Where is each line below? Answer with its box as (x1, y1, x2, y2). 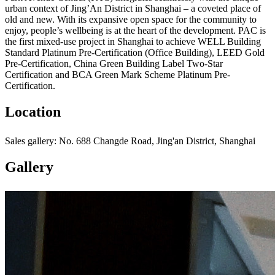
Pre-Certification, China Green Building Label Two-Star (5, 58, 223, 69)
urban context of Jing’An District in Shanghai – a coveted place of (5, 2, 261, 14)
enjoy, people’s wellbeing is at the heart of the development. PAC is (5, 25, 266, 36)
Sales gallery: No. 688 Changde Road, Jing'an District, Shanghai (5, 135, 255, 146)
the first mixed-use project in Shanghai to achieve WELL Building (5, 36, 261, 47)
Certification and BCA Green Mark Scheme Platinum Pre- (5, 69, 230, 80)
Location (5, 103, 61, 120)
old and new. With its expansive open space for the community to (5, 14, 257, 25)
